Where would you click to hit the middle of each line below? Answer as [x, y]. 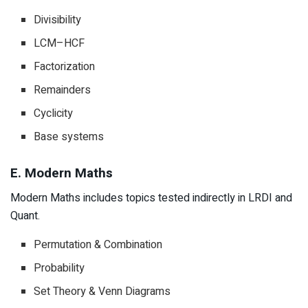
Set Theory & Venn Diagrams [102, 292]
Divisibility [58, 20]
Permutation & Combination [98, 245]
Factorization [65, 67]
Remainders [63, 90]
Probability [59, 268]
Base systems [69, 137]
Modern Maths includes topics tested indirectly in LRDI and [151, 198]
